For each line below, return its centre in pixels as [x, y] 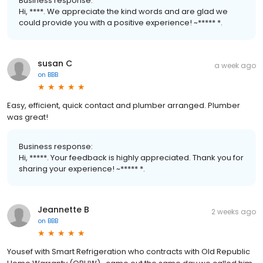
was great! [28, 117]
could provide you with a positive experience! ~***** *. [121, 22]
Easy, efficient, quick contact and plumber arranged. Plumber [124, 105]
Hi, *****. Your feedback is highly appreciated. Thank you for [131, 157]
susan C [55, 63]
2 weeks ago [234, 211]
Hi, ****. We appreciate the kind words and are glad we [123, 11]
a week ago [235, 65]
